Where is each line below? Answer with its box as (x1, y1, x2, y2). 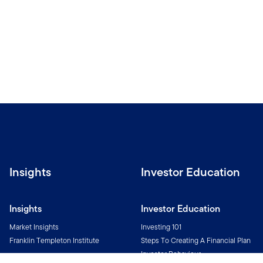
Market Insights (9, 221, 59, 232)
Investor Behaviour (141, 248, 201, 259)
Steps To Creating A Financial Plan (141, 235, 251, 246)
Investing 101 (141, 221, 181, 232)
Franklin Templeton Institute (9, 235, 99, 246)
